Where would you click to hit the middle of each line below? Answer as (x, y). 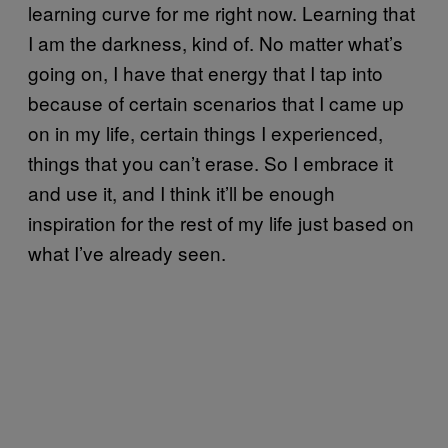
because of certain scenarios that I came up (216, 102)
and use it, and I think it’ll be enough (181, 192)
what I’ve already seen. (127, 252)
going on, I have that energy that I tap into (205, 72)
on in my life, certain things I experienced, (205, 132)
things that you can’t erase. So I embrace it (210, 162)
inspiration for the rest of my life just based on (221, 222)
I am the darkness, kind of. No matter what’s (215, 42)
